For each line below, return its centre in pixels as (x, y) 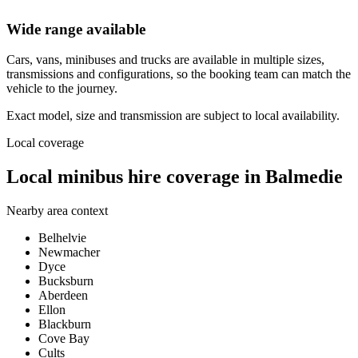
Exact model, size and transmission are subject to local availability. (173, 116)
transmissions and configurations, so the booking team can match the (179, 74)
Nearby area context (57, 211)
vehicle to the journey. (62, 89)
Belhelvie (62, 238)
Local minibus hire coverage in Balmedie (175, 177)
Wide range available (76, 29)
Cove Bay (64, 339)
